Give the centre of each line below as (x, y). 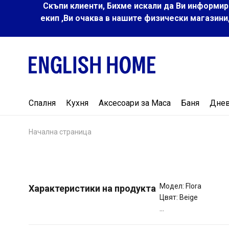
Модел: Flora (181, 186)
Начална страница (60, 132)
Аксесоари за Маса (135, 103)
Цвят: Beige (179, 197)
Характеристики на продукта (92, 188)
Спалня (42, 103)
